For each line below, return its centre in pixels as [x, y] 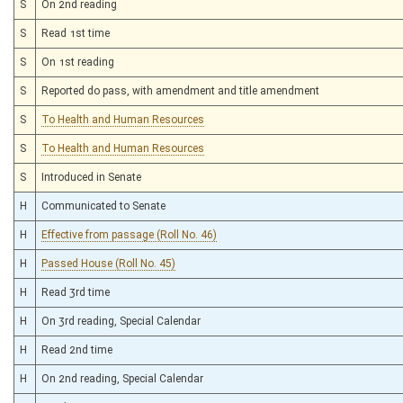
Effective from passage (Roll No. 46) [129, 234]
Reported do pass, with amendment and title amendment [180, 90]
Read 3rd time [76, 292]
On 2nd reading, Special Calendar [122, 378]
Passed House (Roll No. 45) [108, 263]
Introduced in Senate [91, 177]
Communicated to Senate [103, 206]
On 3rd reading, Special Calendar [121, 321]
